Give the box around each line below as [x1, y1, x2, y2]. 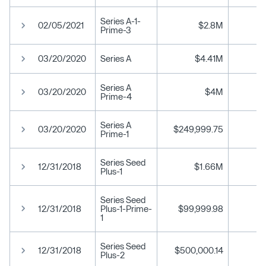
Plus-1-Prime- [100, 203, 152, 214]
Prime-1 [100, 128, 129, 139]
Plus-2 [100, 249, 125, 260]
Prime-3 [100, 24, 131, 35]
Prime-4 [100, 91, 132, 102]
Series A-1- [100, 15, 141, 26]
